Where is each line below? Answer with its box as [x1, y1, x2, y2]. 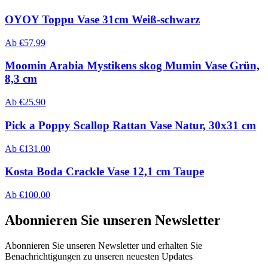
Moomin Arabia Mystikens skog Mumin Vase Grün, [5, 59, 260, 72]
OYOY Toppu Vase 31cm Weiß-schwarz [5, 13, 200, 26]
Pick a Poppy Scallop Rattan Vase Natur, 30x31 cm [5, 118, 256, 132]
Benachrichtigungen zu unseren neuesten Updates [5, 251, 193, 261]
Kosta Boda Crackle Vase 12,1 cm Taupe [5, 165, 204, 178]
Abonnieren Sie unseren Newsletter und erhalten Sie [5, 240, 202, 251]
